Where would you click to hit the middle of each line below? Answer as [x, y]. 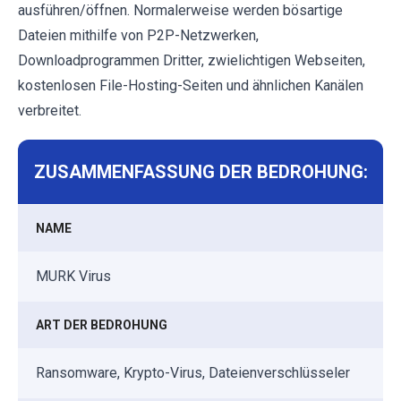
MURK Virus [73, 276]
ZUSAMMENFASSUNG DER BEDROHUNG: [200, 171]
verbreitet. [50, 110]
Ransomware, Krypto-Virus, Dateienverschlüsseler [193, 372]
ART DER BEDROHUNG [102, 324]
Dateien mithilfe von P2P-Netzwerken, [138, 35]
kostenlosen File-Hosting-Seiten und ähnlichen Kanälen [191, 85]
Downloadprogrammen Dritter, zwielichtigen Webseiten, [192, 60]
